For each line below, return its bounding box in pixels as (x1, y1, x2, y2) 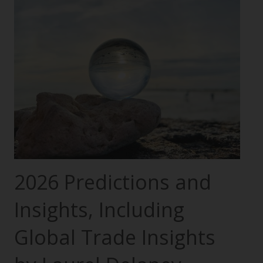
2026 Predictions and (14, 168, 211, 195)
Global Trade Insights (14, 223, 215, 251)
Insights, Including (14, 195, 184, 223)
